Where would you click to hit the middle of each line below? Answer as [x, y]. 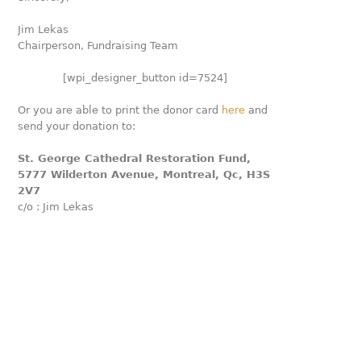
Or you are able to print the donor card [120, 110]
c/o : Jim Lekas [56, 207]
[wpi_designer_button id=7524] [145, 78]
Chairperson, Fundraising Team [98, 46]
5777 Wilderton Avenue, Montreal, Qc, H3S [144, 174]
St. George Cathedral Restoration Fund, [135, 158]
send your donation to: [77, 126]
